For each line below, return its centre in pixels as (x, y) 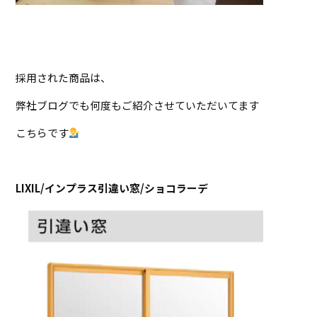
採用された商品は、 (64, 77)
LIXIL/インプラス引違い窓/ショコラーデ (112, 188)
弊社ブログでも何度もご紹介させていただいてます (138, 105)
